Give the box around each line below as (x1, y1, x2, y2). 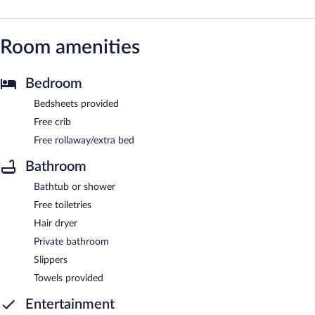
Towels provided (34, 273, 103, 283)
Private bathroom (34, 236, 109, 247)
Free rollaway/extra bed (34, 135, 134, 146)
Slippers (34, 255, 67, 265)
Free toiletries (34, 200, 91, 210)
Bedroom (25, 76, 82, 91)
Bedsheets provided (34, 98, 119, 109)
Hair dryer (34, 218, 77, 229)
